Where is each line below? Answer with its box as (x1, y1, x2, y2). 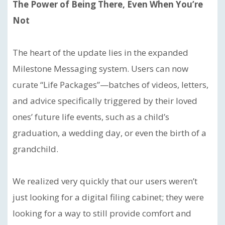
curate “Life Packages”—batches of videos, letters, (13, 79, 208, 90)
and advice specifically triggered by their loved (13, 95, 197, 106)
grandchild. (13, 143, 58, 155)
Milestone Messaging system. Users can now (13, 63, 188, 74)
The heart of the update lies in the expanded (13, 47, 188, 58)
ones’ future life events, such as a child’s (13, 111, 169, 123)
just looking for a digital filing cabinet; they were (13, 191, 204, 203)
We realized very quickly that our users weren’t (13, 175, 197, 187)
